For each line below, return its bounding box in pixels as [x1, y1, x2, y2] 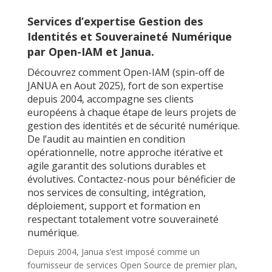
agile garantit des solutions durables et [27, 159, 206, 172]
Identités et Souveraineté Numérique [27, 29, 232, 44]
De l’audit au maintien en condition [27, 132, 185, 146]
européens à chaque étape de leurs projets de [27, 106, 236, 119]
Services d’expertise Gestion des [27, 14, 203, 29]
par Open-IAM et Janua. [27, 44, 154, 59]
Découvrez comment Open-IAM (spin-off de [27, 66, 225, 79]
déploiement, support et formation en [27, 199, 200, 212]
